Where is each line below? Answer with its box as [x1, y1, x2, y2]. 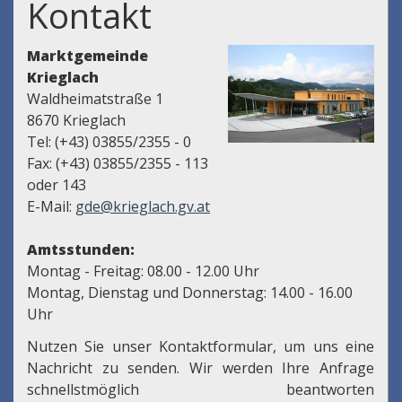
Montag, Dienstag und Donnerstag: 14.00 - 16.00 [27, 283, 353, 303]
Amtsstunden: [27, 240, 135, 260]
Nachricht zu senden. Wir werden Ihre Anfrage [27, 358, 374, 379]
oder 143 [27, 175, 86, 196]
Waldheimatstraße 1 [27, 89, 163, 109]
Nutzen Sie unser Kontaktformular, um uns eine [27, 336, 374, 357]
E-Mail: [27, 197, 75, 217]
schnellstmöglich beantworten [27, 380, 374, 400]
